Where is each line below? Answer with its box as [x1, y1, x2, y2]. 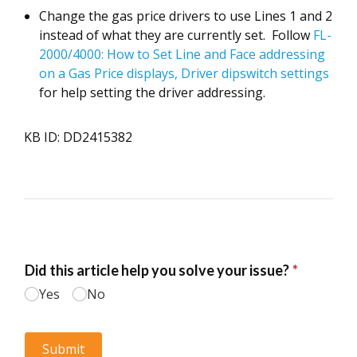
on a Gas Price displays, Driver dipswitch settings [39, 65, 329, 82]
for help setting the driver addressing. [39, 84, 265, 101]
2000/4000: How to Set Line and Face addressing [39, 45, 325, 63]
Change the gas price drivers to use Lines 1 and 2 [39, 7, 332, 25]
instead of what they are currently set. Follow [39, 26, 313, 44]
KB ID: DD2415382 [24, 128, 132, 146]
